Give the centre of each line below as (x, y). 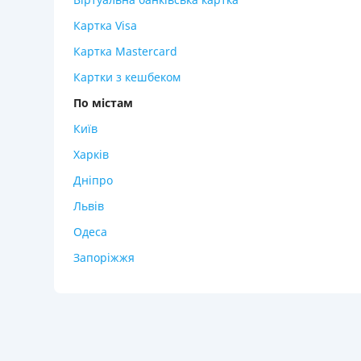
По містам (103, 103)
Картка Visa (105, 25)
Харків (91, 154)
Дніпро (93, 180)
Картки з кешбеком (127, 77)
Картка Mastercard (125, 51)
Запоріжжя (104, 257)
